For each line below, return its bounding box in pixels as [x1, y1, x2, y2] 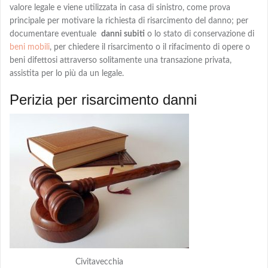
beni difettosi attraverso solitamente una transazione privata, [10, 56, 234, 65]
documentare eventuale [10, 30, 101, 39]
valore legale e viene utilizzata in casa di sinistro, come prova [10, 4, 230, 13]
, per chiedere [50, 43, 99, 52]
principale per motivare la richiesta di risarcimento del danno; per [10, 17, 248, 26]
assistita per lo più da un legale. [10, 69, 124, 78]
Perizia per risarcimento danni [10, 92, 197, 108]
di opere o [211, 43, 250, 52]
